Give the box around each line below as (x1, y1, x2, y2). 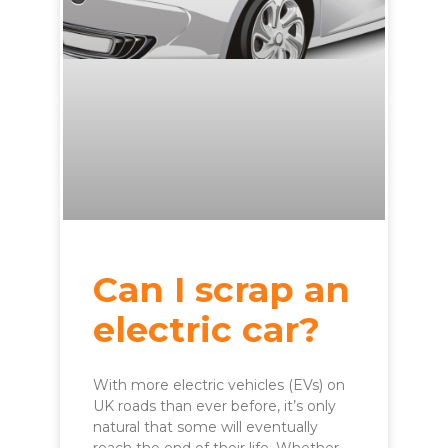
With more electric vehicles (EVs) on (93, 376, 345, 395)
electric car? (93, 308, 320, 352)
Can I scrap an (93, 268, 350, 312)
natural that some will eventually (93, 418, 318, 437)
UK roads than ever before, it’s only (93, 397, 336, 416)
